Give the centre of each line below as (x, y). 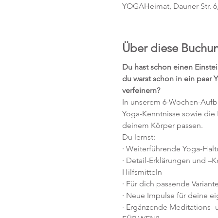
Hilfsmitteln (142, 172)
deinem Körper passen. (162, 125)
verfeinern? (141, 90)
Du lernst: (138, 137)
